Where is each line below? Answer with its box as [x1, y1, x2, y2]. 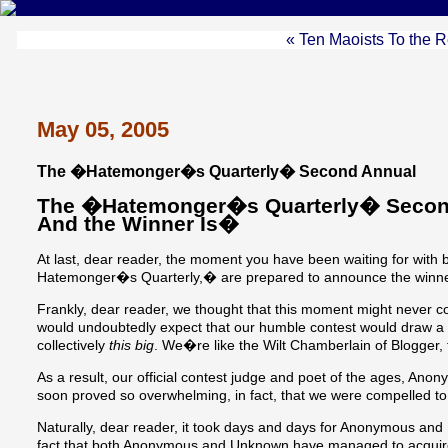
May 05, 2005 [37, 117, 169, 143]
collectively [37, 337, 109, 354]
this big [109, 337, 154, 354]
